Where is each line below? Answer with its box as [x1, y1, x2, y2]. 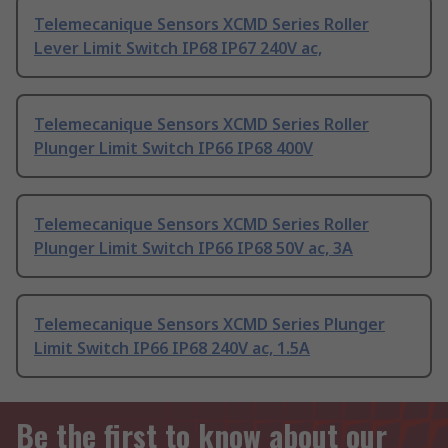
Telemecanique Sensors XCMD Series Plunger [34, 313, 385, 336]
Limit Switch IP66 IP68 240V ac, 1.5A [34, 337, 310, 360]
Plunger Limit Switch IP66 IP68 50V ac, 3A [34, 237, 353, 260]
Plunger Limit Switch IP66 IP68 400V [34, 137, 313, 160]
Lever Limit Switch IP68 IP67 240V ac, [34, 37, 322, 60]
